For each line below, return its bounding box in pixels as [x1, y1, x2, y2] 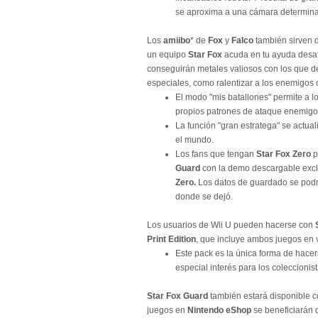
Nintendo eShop [187, 305, 251, 315]
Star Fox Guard [147, 291, 208, 301]
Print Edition [147, 234, 196, 244]
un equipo [147, 50, 188, 60]
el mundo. [175, 135, 214, 145]
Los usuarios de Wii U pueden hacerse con [147, 220, 315, 230]
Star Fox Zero [256, 149, 311, 159]
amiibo [163, 35, 190, 45]
